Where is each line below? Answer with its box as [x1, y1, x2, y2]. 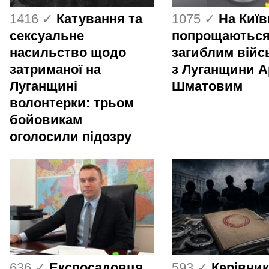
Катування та [56, 11, 142, 26]
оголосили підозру [10, 128, 131, 144]
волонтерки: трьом [10, 95, 134, 110]
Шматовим [172, 78, 243, 94]
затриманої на [10, 61, 101, 77]
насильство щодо [10, 44, 126, 60]
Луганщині [10, 78, 77, 94]
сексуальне [10, 28, 84, 43]
